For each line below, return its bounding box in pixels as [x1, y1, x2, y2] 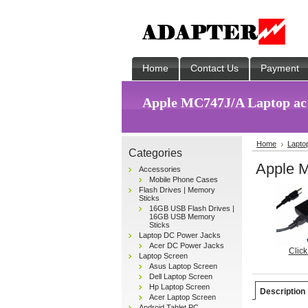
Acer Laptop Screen [149, 293, 216, 301]
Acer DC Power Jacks [149, 241, 224, 250]
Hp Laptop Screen [149, 283, 210, 291]
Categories [129, 146, 182, 159]
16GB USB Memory [149, 212, 215, 221]
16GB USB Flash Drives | [149, 204, 234, 212]
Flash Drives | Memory [139, 186, 215, 194]
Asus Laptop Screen [149, 262, 217, 270]
